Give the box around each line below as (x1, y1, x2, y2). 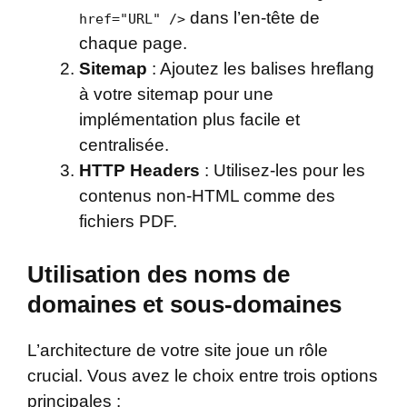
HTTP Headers (79, 160, 200, 180)
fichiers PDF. (79, 211, 177, 231)
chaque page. (79, 33, 187, 53)
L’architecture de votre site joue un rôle (27, 341, 328, 361)
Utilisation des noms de (27, 261, 290, 289)
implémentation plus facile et (79, 109, 300, 129)
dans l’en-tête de (185, 7, 320, 27)
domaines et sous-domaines (27, 291, 342, 319)
